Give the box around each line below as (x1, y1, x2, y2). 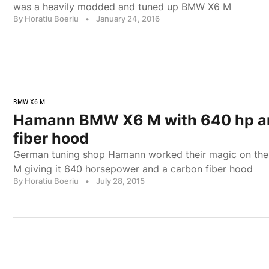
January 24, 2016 (96, 14, 160, 24)
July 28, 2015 (96, 175, 145, 186)
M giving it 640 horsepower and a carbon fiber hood (13, 162, 253, 175)
